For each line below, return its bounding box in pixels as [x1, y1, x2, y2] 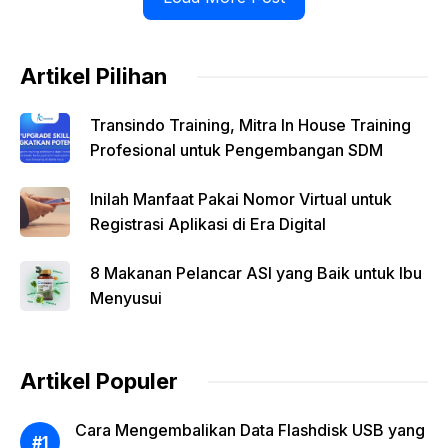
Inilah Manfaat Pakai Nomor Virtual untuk [90, 189, 392, 209]
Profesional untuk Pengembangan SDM [90, 140, 383, 160]
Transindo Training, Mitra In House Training [90, 115, 411, 135]
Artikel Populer [20, 368, 178, 394]
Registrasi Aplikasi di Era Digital [90, 214, 326, 234]
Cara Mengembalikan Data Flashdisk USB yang [75, 420, 425, 440]
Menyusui [90, 288, 162, 308]
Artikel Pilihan [20, 63, 167, 89]
